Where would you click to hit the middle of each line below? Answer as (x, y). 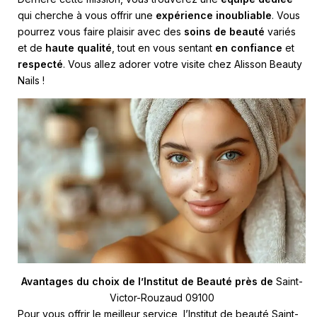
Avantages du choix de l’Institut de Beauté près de (148, 281)
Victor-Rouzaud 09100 (162, 297)
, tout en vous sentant (163, 47)
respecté (40, 64)
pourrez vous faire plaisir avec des (101, 31)
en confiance (249, 47)
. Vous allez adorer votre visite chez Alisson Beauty (183, 64)
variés (280, 31)
